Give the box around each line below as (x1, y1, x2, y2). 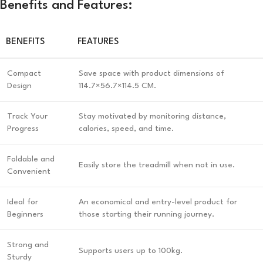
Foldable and (7, 154, 55, 163)
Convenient (7, 167, 50, 176)
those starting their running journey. (79, 210, 214, 218)
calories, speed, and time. (79, 124, 174, 133)
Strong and (7, 240, 49, 249)
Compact (7, 69, 41, 77)
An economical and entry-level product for (79, 197, 237, 206)
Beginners (7, 210, 43, 218)
